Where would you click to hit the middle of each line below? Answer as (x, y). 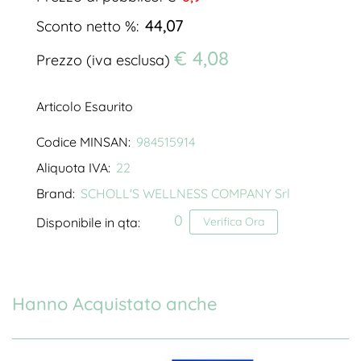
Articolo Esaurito (85, 107)
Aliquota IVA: (73, 168)
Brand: (56, 194)
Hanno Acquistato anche (115, 304)
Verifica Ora (234, 222)
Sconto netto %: (87, 27)
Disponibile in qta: (90, 222)
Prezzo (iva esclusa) (103, 60)
